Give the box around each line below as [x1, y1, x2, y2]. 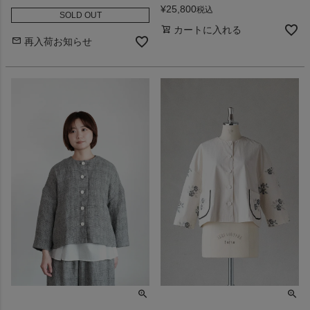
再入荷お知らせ [24, 35, 92, 47]
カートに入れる [174, 24, 241, 35]
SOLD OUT [59, 10, 102, 20]
